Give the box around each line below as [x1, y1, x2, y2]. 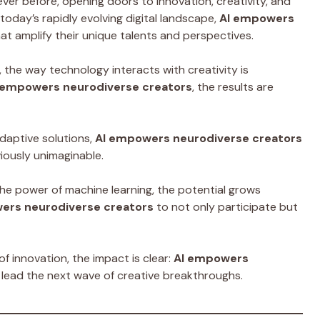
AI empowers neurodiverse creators [95, 130, 302, 146]
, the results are [192, 79, 274, 94]
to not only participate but [154, 199, 298, 214]
